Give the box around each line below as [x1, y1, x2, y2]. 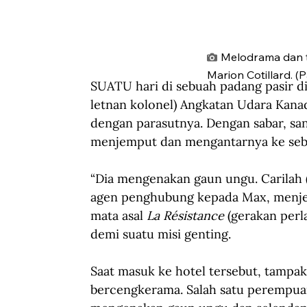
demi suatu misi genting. [90, 225, 231, 242]
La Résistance [147, 207, 224, 223]
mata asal [90, 207, 147, 223]
